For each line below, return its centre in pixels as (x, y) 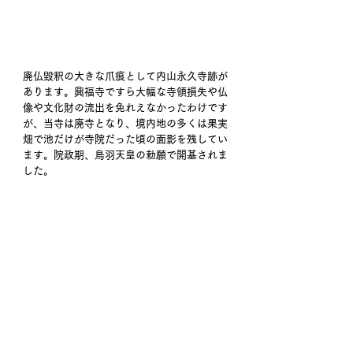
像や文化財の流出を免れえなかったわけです (125, 108)
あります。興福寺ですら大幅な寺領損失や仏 (125, 92)
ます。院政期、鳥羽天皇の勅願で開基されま (125, 155)
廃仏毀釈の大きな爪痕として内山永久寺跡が (125, 76)
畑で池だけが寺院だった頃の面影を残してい (125, 139)
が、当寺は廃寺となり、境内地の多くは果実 (125, 124)
